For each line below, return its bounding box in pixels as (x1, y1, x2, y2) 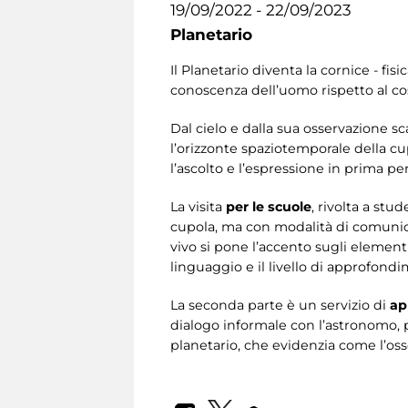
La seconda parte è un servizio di (170, 297, 390, 314)
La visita (170, 199, 226, 216)
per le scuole (226, 199, 311, 216)
